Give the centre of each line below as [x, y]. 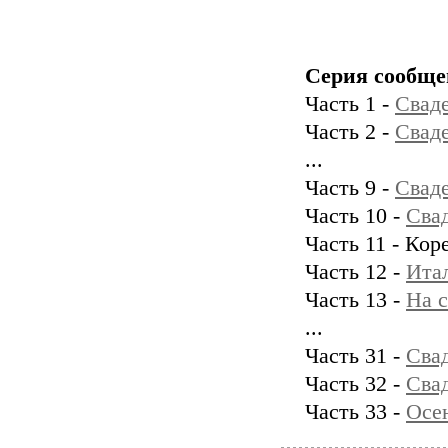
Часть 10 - [355, 216]
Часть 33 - [355, 412]
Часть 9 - [350, 188]
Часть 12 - [355, 272]
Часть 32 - [355, 384]
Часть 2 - [350, 132]
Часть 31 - [355, 356]
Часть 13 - [355, 300]
